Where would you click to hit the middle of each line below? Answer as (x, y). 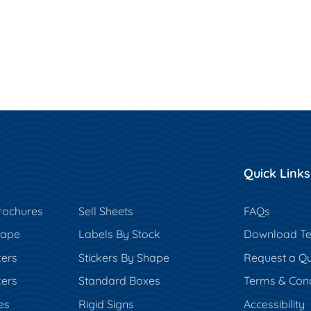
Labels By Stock (119, 234)
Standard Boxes (119, 281)
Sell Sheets (106, 211)
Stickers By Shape (124, 257)
